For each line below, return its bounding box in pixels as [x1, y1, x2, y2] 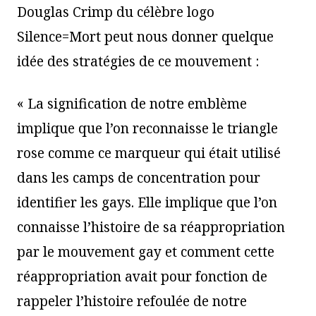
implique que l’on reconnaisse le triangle [17, 119, 278, 138]
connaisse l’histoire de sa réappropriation [17, 217, 285, 236]
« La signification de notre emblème [17, 94, 247, 113]
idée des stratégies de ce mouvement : [17, 51, 259, 71]
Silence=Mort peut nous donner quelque [17, 27, 274, 46]
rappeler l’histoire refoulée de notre [17, 291, 247, 310]
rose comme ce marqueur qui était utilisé [17, 143, 281, 162]
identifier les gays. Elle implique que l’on [17, 193, 277, 212]
